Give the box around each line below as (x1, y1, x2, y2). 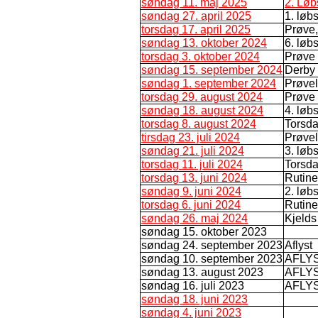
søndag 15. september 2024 (141, 63, 283, 76)
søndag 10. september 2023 (141, 252, 283, 265)
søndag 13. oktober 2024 (141, 36, 267, 49)
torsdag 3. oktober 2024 (141, 50, 260, 62)
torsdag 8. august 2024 (141, 117, 256, 130)
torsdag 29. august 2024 (141, 90, 263, 103)
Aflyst (285, 238, 312, 251)
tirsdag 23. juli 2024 (141, 131, 240, 143)
